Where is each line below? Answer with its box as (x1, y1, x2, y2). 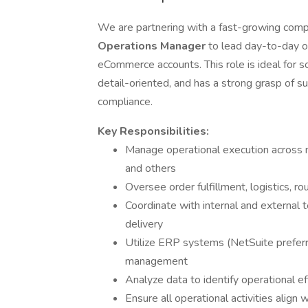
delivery (125, 217, 163, 232)
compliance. (98, 94, 153, 109)
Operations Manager (98, 38, 208, 54)
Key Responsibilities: (98, 124, 209, 139)
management (125, 254, 188, 269)
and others (125, 161, 176, 176)
